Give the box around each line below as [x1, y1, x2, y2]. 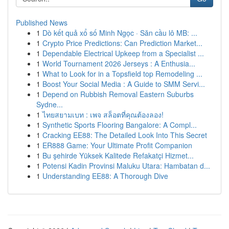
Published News [16, 17, 67, 28]
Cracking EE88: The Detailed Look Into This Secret [42, 130, 207, 140]
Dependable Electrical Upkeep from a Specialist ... [42, 48, 204, 58]
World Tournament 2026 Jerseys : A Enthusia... [42, 58, 195, 68]
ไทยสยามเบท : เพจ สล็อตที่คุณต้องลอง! [42, 109, 164, 120]
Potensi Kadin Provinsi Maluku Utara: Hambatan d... [42, 161, 210, 171]
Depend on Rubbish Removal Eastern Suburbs [42, 89, 194, 99]
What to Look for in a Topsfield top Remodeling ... [42, 68, 202, 79]
